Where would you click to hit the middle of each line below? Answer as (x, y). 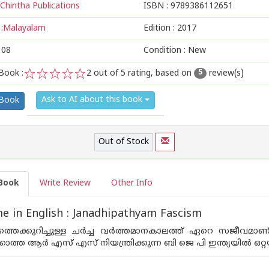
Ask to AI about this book (93, 100)
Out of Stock (124, 142)
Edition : (160, 29)
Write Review (65, 183)
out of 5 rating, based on (143, 74)
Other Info (132, 183)
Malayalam (24, 29)
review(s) (225, 74)
